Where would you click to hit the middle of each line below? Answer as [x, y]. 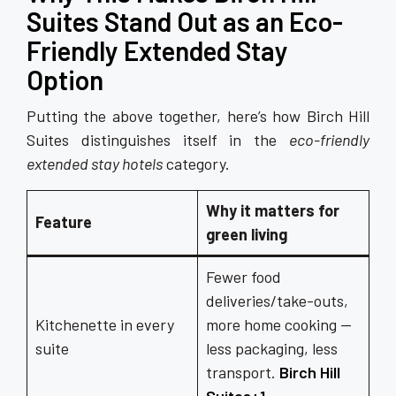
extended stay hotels [95, 164]
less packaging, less [272, 348]
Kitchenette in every [105, 324]
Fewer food [244, 277]
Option [65, 80]
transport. [243, 372]
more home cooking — [279, 324]
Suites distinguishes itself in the [158, 140]
